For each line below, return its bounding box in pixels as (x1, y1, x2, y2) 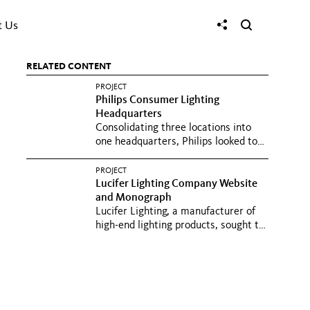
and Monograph (95, 192, 174, 203)
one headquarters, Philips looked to (95, 136, 257, 147)
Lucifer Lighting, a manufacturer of (95, 206, 255, 217)
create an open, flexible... (95, 150, 211, 161)
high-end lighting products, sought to (95, 220, 264, 231)
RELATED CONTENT (26, 62, 111, 71)
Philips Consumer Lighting (95, 95, 219, 106)
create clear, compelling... (95, 234, 213, 245)
